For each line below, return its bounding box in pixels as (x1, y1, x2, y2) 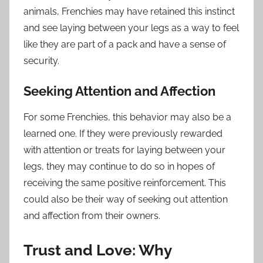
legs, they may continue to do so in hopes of (23, 161, 215, 173)
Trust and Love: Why (23, 241, 171, 259)
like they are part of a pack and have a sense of (23, 38, 226, 50)
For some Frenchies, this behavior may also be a (23, 112, 231, 123)
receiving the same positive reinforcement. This (23, 177, 226, 189)
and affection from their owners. (23, 210, 160, 222)
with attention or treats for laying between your (23, 144, 225, 156)
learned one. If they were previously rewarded (23, 128, 222, 140)
